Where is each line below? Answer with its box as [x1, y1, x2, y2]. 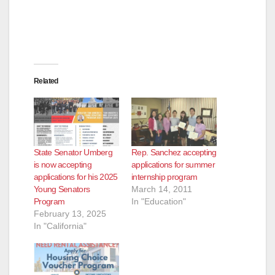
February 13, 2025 [34, 209, 106, 219]
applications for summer [131, 160, 215, 170]
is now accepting [34, 160, 91, 170]
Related [34, 76, 58, 85]
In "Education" [131, 196, 186, 207]
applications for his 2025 [34, 172, 118, 182]
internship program [131, 172, 198, 182]
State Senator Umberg [34, 147, 113, 158]
